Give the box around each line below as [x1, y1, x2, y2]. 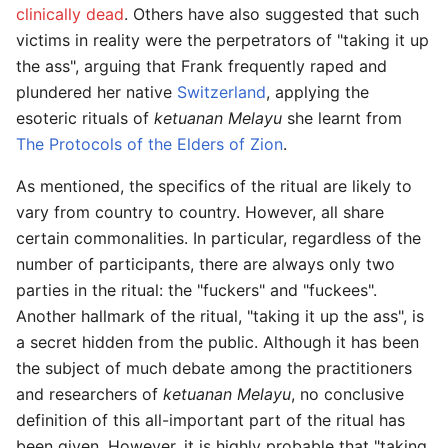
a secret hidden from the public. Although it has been [16, 332, 419, 353]
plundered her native [16, 82, 177, 103]
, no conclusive [291, 384, 404, 405]
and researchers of [16, 384, 163, 405]
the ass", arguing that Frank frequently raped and [16, 56, 387, 77]
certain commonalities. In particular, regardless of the [16, 228, 421, 249]
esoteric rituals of [16, 108, 154, 129]
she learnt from [282, 108, 402, 129]
